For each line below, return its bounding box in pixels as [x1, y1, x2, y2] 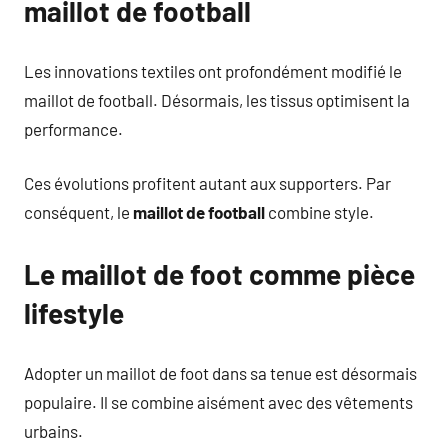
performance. [24, 118, 123, 139]
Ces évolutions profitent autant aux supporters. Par [24, 173, 391, 193]
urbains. [24, 420, 83, 441]
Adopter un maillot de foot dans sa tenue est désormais [24, 362, 417, 383]
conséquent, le [24, 202, 133, 222]
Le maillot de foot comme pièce [24, 257, 415, 291]
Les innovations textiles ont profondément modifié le [24, 60, 402, 81]
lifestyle [24, 296, 124, 330]
